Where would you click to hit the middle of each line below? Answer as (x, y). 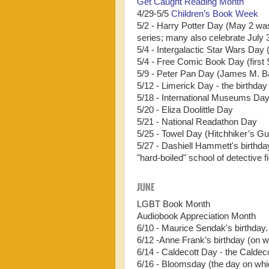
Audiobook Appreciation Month (196, 216)
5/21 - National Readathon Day (197, 122)
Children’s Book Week (215, 14)
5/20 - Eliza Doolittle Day (185, 110)
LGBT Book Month (174, 204)
